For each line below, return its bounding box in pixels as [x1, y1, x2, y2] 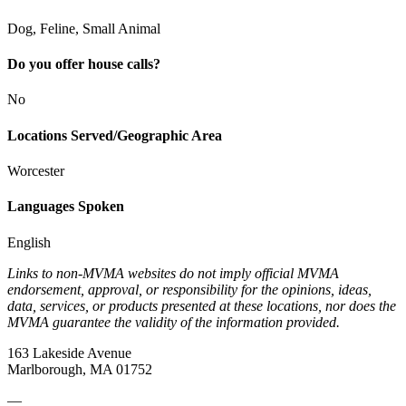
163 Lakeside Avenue [7, 344, 131, 361]
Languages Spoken [7, 198, 124, 215]
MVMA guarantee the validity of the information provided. [7, 314, 340, 330]
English [7, 234, 51, 250]
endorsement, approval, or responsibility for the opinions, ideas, [7, 281, 372, 297]
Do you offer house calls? [7, 56, 160, 72]
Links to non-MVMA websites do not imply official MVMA [7, 265, 339, 281]
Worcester [7, 163, 64, 179]
